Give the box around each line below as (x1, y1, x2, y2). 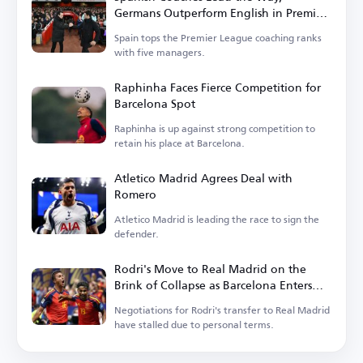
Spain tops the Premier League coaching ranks (114, 28, 322, 48)
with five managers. (114, 43, 205, 62)
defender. (114, 224, 159, 244)
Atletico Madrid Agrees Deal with (114, 167, 293, 190)
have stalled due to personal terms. (114, 315, 274, 335)
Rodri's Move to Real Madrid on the (114, 258, 306, 280)
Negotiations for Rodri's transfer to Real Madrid (114, 301, 330, 320)
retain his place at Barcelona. (114, 134, 245, 153)
